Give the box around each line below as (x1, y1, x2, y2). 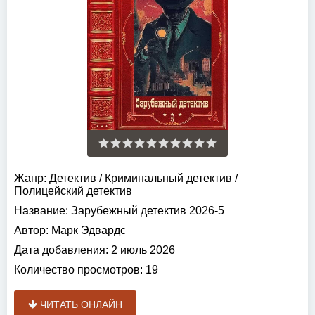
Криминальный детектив (105, 172, 232, 185)
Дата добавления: (14, 244, 108, 257)
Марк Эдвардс (51, 224, 126, 237)
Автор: (14, 224, 49, 237)
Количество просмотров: (14, 264, 143, 276)
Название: (14, 205, 68, 217)
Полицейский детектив (14, 185, 132, 198)
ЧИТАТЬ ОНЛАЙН (37, 299, 122, 311)
